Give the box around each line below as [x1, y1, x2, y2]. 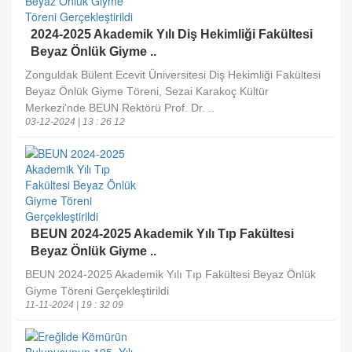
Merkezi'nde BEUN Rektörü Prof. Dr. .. [25, 101, 214, 114]
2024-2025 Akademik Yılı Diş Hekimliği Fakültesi [31, 27, 313, 41]
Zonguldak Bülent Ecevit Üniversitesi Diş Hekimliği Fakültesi [25, 68, 321, 81]
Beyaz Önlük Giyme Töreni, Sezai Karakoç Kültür [25, 85, 269, 97]
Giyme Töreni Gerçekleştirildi [25, 284, 169, 297]
